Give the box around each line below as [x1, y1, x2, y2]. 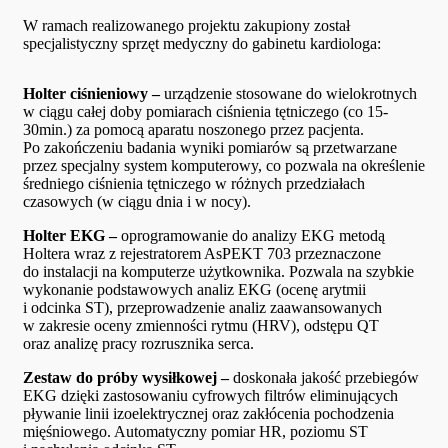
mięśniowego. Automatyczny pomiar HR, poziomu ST [23, 423, 368, 441]
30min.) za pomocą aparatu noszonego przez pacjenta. [23, 121, 364, 139]
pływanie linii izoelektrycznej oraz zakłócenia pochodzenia [23, 405, 394, 423]
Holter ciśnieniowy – [23, 85, 164, 103]
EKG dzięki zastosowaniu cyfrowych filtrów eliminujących [23, 387, 398, 405]
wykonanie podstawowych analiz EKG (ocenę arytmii [23, 281, 366, 299]
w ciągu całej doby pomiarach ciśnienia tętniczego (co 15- [23, 103, 388, 121]
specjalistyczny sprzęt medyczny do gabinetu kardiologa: [23, 35, 381, 53]
